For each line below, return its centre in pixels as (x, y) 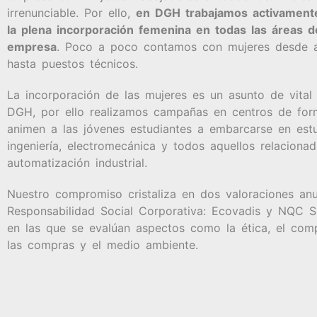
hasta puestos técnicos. (73, 63)
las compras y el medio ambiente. (103, 244)
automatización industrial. (77, 162)
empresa (32, 46)
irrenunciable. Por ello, (71, 12)
